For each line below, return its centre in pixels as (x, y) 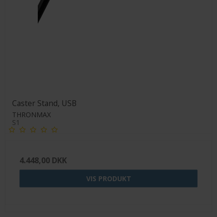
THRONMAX (31, 114)
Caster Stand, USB (44, 103)
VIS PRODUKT (108, 178)
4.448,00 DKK (43, 160)
